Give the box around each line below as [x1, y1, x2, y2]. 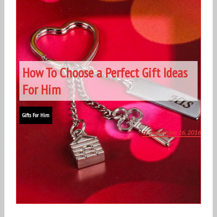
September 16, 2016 [149, 129, 201, 137]
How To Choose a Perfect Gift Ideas [22, 63, 187, 82]
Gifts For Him [22, 111, 49, 119]
